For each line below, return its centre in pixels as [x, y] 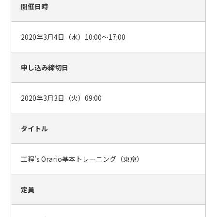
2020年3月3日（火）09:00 [62, 98]
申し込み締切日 [45, 67]
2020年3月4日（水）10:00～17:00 [73, 37]
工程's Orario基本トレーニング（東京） [82, 159]
